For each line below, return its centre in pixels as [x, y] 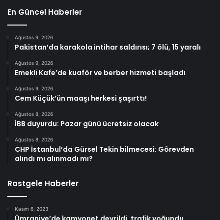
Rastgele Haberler [43, 183]
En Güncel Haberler [45, 12]
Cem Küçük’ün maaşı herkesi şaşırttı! [81, 98]
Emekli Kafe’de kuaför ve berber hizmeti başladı [100, 72]
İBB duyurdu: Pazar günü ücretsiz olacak [87, 124]
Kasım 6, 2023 [31, 208]
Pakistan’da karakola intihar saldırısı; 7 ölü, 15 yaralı [108, 47]
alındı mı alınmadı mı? [54, 158]
